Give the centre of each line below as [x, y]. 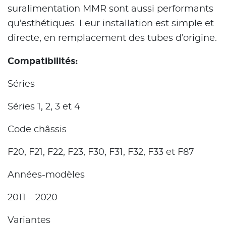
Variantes [29, 220]
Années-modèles [46, 175]
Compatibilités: [43, 61]
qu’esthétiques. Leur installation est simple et [111, 23]
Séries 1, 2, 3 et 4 [44, 107]
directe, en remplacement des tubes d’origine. [112, 38]
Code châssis [37, 129]
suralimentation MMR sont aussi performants [110, 9]
